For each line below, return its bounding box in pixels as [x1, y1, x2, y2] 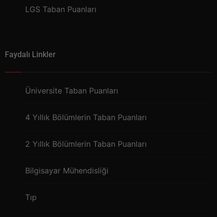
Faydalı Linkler [5, 50, 56, 60]
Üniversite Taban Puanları [25, 86, 118, 96]
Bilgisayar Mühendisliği [25, 166, 108, 176]
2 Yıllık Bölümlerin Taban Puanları [25, 139, 147, 149]
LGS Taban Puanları [25, 4, 96, 15]
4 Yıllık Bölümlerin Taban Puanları [25, 112, 147, 123]
